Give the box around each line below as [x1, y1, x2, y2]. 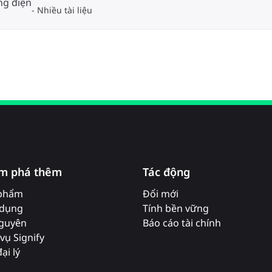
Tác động [142, 165, 190, 179]
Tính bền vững [142, 202, 209, 215]
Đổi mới [142, 187, 178, 200]
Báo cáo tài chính [142, 216, 221, 229]
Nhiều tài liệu [37, 4, 92, 16]
